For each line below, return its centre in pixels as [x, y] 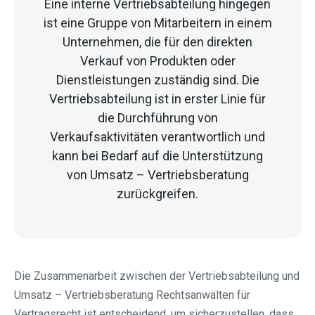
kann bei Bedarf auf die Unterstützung [157, 156]
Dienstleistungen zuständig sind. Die [157, 80]
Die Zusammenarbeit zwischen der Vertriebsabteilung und [157, 276]
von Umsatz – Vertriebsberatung [157, 175]
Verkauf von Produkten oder [157, 61]
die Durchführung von [157, 118]
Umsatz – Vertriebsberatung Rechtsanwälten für [132, 295]
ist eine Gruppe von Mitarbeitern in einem [157, 23]
